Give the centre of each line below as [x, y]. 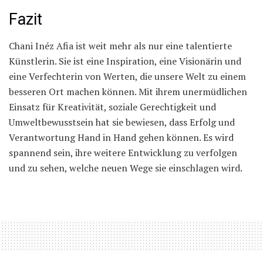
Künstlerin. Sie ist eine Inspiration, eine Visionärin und [125, 61]
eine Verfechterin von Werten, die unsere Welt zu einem [127, 76]
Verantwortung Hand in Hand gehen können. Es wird [121, 137]
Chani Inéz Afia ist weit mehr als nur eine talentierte [120, 45]
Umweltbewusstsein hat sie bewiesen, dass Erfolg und [122, 122]
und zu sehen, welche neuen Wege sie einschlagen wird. [126, 168]
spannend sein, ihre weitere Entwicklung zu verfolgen [123, 152]
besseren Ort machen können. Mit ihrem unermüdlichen [128, 91]
